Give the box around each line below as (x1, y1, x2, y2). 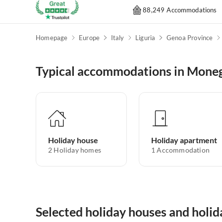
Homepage (36, 34, 68, 42)
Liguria (135, 34, 156, 42)
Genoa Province (166, 34, 213, 42)
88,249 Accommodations (143, 5, 217, 14)
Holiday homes (54, 146, 102, 155)
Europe (79, 34, 100, 42)
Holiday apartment (151, 135, 217, 145)
